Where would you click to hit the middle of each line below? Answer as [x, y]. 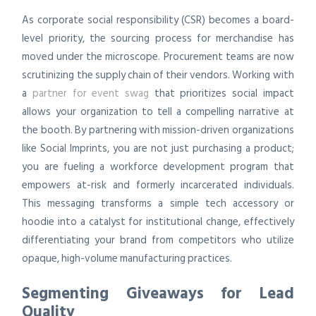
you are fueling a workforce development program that [158, 167]
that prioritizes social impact [221, 94]
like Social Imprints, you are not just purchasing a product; [158, 149]
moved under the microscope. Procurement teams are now [158, 57]
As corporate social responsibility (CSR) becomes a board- [158, 20]
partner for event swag [91, 94]
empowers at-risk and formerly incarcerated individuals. [158, 186]
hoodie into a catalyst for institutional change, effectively [158, 222]
